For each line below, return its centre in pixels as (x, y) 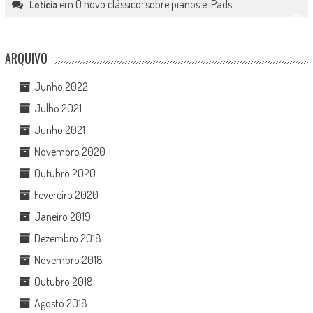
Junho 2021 (59, 130)
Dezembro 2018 (67, 238)
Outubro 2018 (63, 282)
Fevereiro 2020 (66, 195)
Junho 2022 (61, 87)
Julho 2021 (58, 108)
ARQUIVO (26, 58)
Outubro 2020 (65, 173)
